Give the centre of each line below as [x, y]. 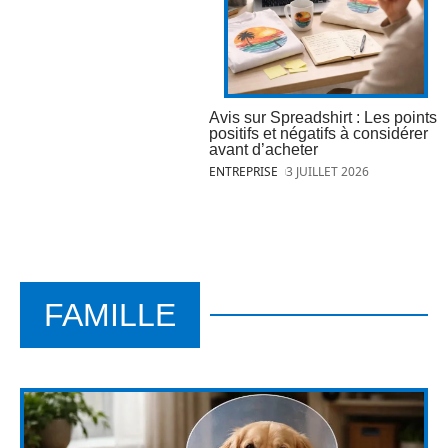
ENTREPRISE [243, 171]
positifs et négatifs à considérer [318, 133]
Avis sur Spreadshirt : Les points [323, 117]
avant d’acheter [263, 149]
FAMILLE [110, 314]
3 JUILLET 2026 [328, 171]
